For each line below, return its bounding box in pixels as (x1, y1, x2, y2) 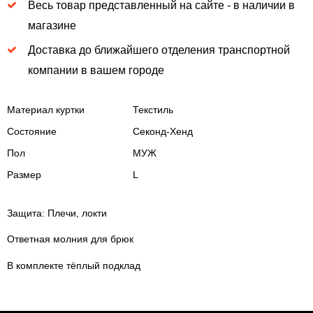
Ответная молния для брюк (7, 233, 133, 245)
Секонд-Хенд (133, 125, 193, 137)
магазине (27, 19, 76, 31)
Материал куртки (7, 103, 85, 115)
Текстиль (133, 103, 173, 115)
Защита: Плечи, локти (7, 207, 107, 219)
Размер (7, 168, 41, 180)
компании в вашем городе (27, 64, 164, 76)
